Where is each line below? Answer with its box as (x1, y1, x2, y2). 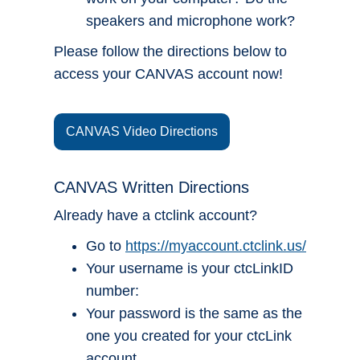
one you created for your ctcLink (86, 328, 292, 345)
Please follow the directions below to (54, 43, 287, 60)
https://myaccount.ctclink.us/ (125, 238, 306, 255)
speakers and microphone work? (86, 13, 295, 30)
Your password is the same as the (86, 305, 302, 322)
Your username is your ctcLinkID (86, 260, 293, 277)
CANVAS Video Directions (66, 125, 218, 139)
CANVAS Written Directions (54, 178, 249, 197)
